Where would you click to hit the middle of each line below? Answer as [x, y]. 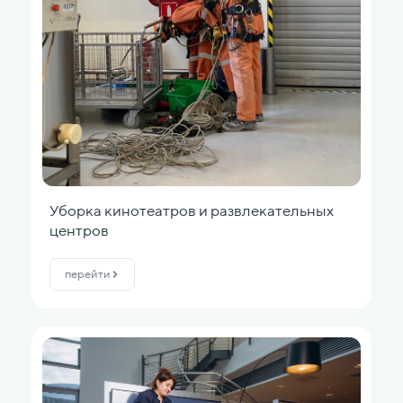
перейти [88, 273]
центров [79, 230]
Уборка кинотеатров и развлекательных [192, 210]
